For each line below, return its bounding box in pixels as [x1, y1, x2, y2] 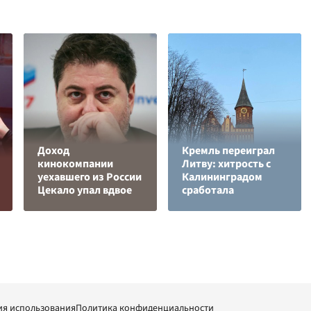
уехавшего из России [37, 169, 142, 185]
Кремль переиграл [182, 143, 275, 158]
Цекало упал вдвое [37, 183, 132, 198]
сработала [182, 183, 234, 198]
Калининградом [182, 169, 262, 185]
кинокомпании [37, 156, 113, 171]
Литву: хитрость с [182, 156, 271, 171]
